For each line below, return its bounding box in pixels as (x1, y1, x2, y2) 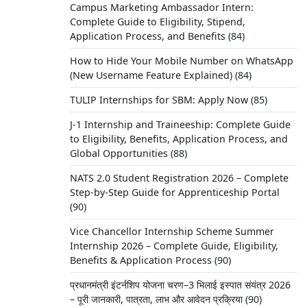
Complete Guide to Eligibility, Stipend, (69, 15, 245, 28)
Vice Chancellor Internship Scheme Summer (69, 225, 274, 238)
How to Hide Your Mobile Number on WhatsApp (69, 54, 293, 67)
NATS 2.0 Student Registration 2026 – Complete (69, 171, 288, 184)
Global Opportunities (69, 147, 168, 160)
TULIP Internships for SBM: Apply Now (69, 93, 248, 106)
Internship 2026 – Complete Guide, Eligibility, (69, 239, 278, 252)
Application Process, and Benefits (69, 29, 225, 42)
